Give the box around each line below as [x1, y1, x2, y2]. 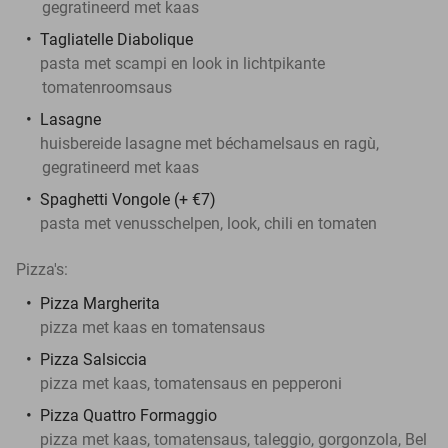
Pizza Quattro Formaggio [40, 405, 217, 425]
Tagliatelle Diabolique [40, 29, 193, 49]
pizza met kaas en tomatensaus [40, 317, 265, 337]
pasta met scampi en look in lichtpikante [40, 53, 325, 73]
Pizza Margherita [40, 293, 160, 313]
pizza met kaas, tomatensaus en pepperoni [40, 373, 342, 393]
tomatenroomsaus [42, 77, 172, 97]
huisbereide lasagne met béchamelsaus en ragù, [40, 133, 379, 153]
